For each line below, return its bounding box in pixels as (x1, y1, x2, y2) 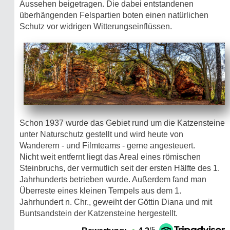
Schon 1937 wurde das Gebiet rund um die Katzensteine (20, 118, 225, 127)
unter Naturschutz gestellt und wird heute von (20, 129, 183, 139)
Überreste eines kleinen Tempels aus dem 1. (20, 186, 181, 195)
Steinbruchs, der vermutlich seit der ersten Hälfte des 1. (20, 163, 220, 172)
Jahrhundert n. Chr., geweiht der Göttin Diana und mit (20, 197, 212, 206)
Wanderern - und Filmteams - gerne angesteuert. (20, 141, 195, 150)
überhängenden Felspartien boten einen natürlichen (20, 10, 208, 20)
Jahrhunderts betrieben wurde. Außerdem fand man (20, 175, 206, 184)
